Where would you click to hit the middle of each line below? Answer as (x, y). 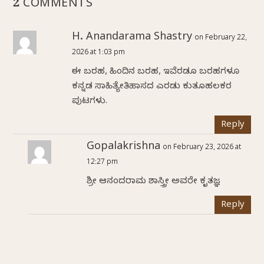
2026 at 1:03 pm (99, 53)
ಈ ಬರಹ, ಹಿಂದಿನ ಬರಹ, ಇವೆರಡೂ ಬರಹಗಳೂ (156, 73)
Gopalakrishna (124, 148)
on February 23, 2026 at (202, 148)
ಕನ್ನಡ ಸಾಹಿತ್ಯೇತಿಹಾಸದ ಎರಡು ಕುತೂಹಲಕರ (152, 88)
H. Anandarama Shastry (132, 38)
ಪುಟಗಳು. (90, 102)
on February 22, (221, 39)
